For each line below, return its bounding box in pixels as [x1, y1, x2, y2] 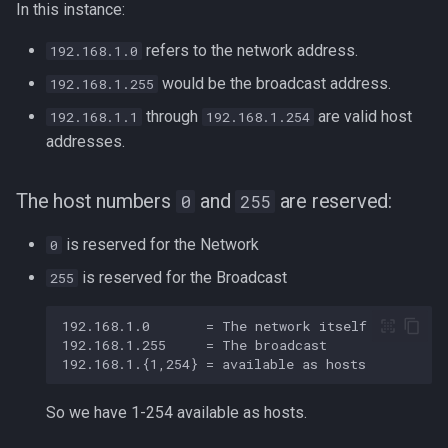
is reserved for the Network [62, 235, 259, 254]
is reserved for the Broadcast [78, 268, 287, 287]
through [142, 107, 202, 126]
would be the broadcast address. [158, 74, 391, 93]
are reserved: [274, 189, 393, 213]
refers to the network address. [142, 41, 358, 60]
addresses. [46, 132, 125, 151]
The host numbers [16, 189, 176, 213]
